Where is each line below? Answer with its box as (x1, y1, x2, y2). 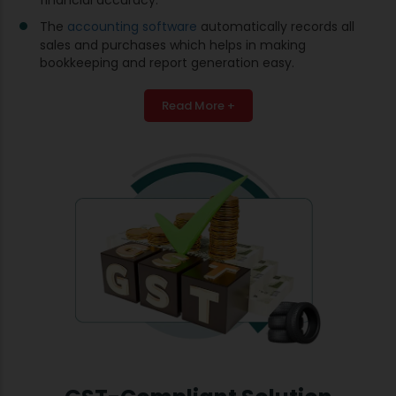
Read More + (161, 96, 235, 114)
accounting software (67, 17, 197, 35)
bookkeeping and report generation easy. (40, 53, 294, 72)
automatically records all (197, 17, 354, 35)
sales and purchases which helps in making (40, 35, 306, 54)
